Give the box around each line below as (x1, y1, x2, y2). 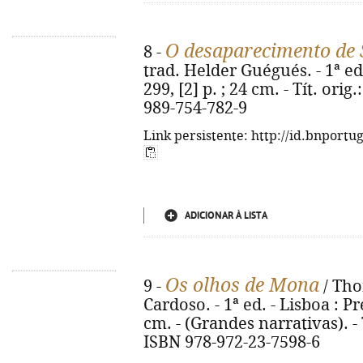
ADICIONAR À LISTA (185, 210, 267, 221)
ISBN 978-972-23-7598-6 (143, 333, 320, 352)
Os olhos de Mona (165, 275, 319, 296)
